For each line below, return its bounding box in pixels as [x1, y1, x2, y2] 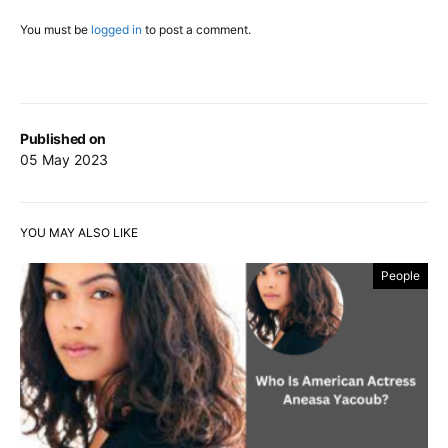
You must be [20, 21, 91, 37]
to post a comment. [142, 21, 251, 37]
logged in [91, 21, 142, 37]
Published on [20, 129, 106, 147]
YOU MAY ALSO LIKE [20, 224, 138, 240]
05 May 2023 [20, 150, 108, 168]
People [381, 267, 420, 283]
